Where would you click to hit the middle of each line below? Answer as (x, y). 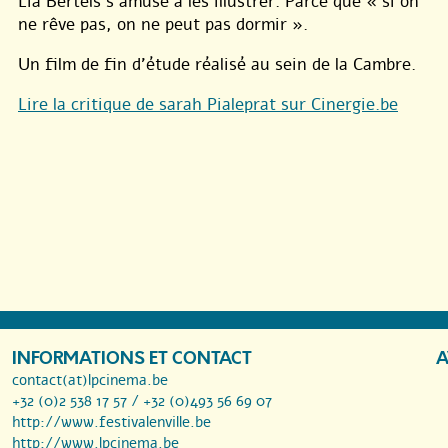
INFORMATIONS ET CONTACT (132, 358)
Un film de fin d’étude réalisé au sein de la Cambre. (217, 64)
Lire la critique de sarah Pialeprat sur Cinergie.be (208, 104)
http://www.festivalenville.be (111, 421)
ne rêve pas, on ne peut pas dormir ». (163, 24)
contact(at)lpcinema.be (90, 379)
